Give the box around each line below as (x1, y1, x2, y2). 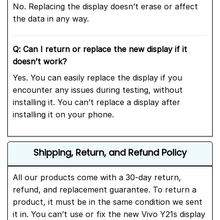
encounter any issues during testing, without (13, 84, 183, 95)
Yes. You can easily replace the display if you (13, 72, 182, 82)
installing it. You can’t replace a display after (13, 97, 180, 107)
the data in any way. (13, 14, 89, 24)
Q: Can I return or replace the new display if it (13, 44, 187, 54)
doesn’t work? (13, 56, 67, 66)
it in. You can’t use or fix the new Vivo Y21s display (13, 209, 205, 219)
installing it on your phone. (13, 109, 114, 119)
